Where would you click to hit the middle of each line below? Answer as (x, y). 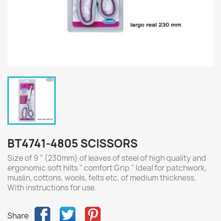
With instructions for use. (52, 188)
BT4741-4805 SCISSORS (73, 144)
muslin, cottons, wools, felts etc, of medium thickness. (102, 178)
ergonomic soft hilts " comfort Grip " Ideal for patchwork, (107, 168)
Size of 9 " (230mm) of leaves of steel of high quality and (107, 158)
